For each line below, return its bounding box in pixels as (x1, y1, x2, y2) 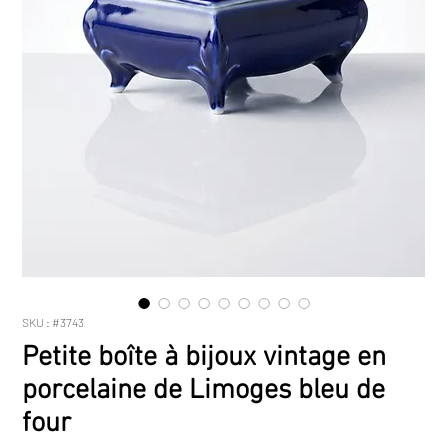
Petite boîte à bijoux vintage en (22, 341, 387, 376)
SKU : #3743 (22, 315, 85, 330)
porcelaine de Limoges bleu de (22, 374, 386, 409)
